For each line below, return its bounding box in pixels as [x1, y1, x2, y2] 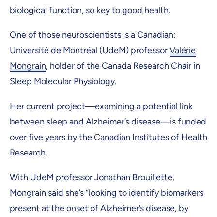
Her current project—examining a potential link [10, 101, 193, 112]
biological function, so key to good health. [10, 4, 170, 15]
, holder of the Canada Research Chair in [46, 61, 200, 72]
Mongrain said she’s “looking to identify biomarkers [10, 187, 203, 199]
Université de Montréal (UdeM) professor [10, 45, 170, 56]
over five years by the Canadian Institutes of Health [10, 132, 207, 143]
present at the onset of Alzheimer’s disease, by [10, 203, 188, 214]
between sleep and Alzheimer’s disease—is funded [10, 116, 206, 127]
